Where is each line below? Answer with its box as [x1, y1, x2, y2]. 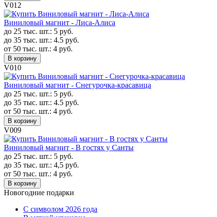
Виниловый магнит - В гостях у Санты [4, 143, 134, 152]
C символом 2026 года [23, 204, 97, 213]
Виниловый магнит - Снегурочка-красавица [4, 80, 151, 89]
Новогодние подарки [4, 188, 74, 197]
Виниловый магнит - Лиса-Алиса [4, 18, 115, 27]
